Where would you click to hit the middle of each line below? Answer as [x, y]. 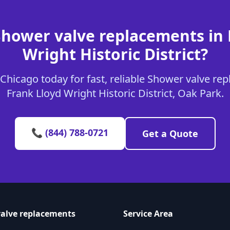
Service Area [148, 214]
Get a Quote [170, 133]
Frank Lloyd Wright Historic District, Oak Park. [115, 93]
